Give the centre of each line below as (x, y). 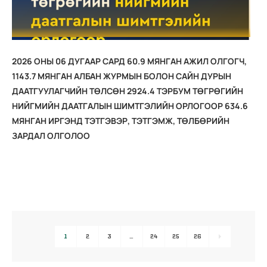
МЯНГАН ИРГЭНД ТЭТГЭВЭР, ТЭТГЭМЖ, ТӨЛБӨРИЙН (121, 120)
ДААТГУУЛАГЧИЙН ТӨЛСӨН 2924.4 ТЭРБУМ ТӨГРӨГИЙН (128, 91)
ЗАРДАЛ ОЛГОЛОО (51, 135)
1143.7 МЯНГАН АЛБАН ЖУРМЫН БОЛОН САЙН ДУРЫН (122, 76)
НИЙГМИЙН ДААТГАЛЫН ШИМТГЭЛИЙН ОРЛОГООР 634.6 (130, 105)
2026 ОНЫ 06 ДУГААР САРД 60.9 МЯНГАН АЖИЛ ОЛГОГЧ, (129, 61)
